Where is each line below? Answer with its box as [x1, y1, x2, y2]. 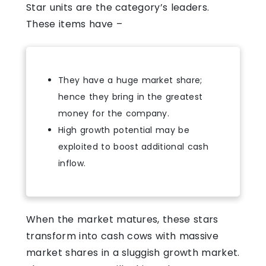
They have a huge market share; [58, 74, 202, 86]
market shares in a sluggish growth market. [26, 245, 240, 259]
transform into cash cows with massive [26, 229, 218, 243]
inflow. [58, 157, 86, 169]
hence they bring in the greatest [58, 90, 203, 103]
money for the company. [58, 107, 170, 119]
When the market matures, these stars [26, 212, 218, 226]
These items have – [26, 17, 122, 31]
